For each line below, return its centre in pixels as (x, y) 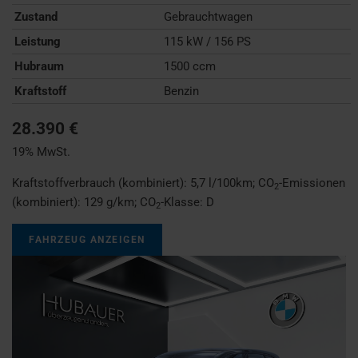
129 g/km (109, 202)
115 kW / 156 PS (208, 41)
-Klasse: (183, 202)
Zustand (36, 16)
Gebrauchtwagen (209, 16)
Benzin (182, 91)
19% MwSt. (41, 151)
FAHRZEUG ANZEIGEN (87, 239)
